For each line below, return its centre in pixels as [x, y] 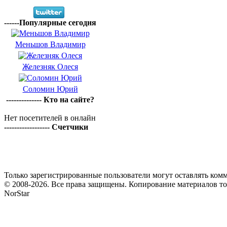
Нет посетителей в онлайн [50, 118]
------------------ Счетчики [46, 127]
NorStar [17, 193]
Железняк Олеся [50, 67]
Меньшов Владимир [50, 44]
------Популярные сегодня [50, 23]
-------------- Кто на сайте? [50, 100]
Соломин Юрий [50, 89]
